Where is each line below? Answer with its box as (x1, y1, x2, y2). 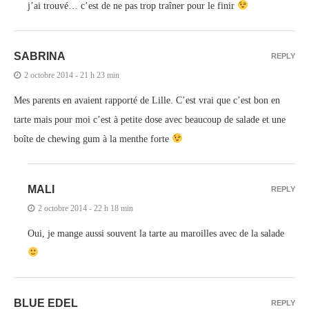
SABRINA (14, 50, 66, 62)
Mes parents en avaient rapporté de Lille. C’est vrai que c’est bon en (14, 94, 280, 106)
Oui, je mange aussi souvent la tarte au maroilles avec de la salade (28, 228, 284, 239)
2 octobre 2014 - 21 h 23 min (24, 70, 119, 80)
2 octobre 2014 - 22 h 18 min (38, 203, 133, 213)
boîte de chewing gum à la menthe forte (14, 133, 172, 144)
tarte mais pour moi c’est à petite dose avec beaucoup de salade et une (14, 114, 286, 125)
